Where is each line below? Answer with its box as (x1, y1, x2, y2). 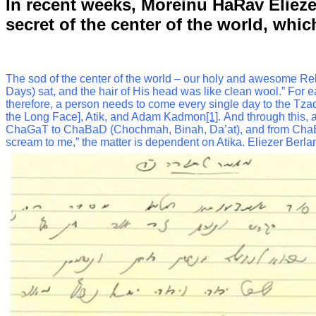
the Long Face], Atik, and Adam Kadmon (6, 110, 206, 123)
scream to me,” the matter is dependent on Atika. (6, 135, 245, 148)
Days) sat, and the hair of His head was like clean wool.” (6, 85, 285, 97)
